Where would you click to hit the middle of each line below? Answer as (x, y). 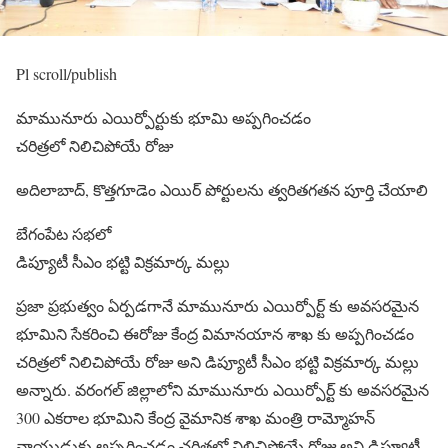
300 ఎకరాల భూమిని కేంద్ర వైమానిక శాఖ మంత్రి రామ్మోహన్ (195, 418)
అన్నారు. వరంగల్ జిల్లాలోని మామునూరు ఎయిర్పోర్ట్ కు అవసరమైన (222, 390)
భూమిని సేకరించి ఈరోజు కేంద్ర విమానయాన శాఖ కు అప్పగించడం (215, 334)
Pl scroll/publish (66, 74)
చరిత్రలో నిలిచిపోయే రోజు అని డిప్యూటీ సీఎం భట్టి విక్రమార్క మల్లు (217, 362)
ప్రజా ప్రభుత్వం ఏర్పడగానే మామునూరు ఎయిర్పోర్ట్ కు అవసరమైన (217, 306)
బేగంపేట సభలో (63, 234)
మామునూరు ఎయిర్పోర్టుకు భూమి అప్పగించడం (163, 118)
